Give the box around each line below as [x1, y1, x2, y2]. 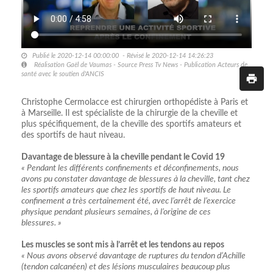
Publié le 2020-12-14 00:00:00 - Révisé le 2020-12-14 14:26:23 [32, 52, 213, 59]
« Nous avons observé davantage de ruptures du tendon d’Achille [21, 251, 246, 260]
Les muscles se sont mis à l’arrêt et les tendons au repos [21, 240, 224, 249]
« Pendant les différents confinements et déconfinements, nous [21, 163, 239, 172]
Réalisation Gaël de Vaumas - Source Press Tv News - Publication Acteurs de [32, 61, 247, 68]
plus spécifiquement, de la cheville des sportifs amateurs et [21, 119, 241, 129]
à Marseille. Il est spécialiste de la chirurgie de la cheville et [21, 108, 238, 118]
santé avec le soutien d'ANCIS [21, 70, 104, 77]
